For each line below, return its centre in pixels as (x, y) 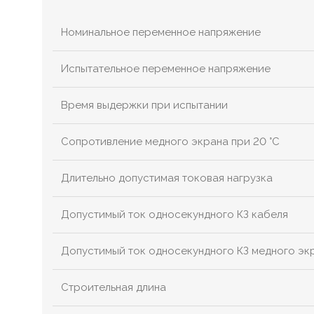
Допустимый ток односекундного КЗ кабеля (175, 215)
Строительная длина (114, 288)
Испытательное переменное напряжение (166, 69)
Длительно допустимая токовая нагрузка (167, 178)
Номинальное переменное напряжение (161, 33)
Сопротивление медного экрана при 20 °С (170, 142)
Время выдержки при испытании (144, 105)
